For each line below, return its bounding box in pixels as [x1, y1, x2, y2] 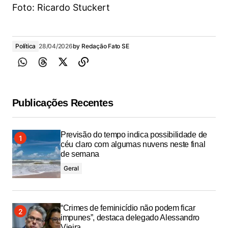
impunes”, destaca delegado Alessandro [61, 213, 200, 222]
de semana [61, 150, 100, 159]
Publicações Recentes [12, 97, 113, 109]
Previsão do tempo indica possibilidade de [61, 130, 207, 139]
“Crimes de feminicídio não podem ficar [61, 204, 195, 213]
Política [15, 42, 36, 50]
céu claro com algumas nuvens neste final [61, 140, 206, 149]
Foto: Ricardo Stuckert [12, 2, 110, 13]
